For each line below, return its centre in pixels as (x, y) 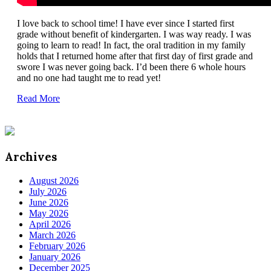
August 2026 (54, 180)
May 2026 (49, 213)
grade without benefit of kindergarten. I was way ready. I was (134, 34)
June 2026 (49, 202)
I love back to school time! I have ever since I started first (126, 24)
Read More (38, 99)
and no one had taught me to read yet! (89, 78)
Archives (31, 157)
